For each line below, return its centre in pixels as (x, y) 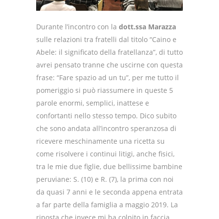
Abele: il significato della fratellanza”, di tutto (109, 52)
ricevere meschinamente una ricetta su (100, 141)
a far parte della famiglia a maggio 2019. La (107, 205)
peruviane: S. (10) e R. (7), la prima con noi (105, 179)
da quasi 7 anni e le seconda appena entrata (109, 192)
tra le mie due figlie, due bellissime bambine (109, 167)
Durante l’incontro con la (77, 27)
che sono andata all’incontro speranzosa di (106, 129)
